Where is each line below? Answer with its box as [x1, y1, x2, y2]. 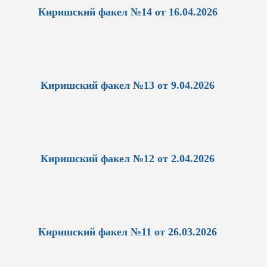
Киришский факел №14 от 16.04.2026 [38, 5, 218, 18]
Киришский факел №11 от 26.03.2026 [38, 225, 217, 238]
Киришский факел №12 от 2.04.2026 [41, 152, 215, 164]
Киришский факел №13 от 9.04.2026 [41, 79, 215, 91]
